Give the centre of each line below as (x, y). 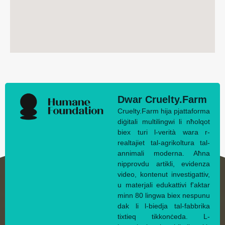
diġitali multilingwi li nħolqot (164, 122)
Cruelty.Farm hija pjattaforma (164, 111)
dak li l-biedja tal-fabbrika (164, 206)
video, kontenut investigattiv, (164, 174)
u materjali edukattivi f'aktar (164, 185)
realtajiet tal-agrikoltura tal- (164, 143)
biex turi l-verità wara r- (164, 132)
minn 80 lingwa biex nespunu (164, 195)
